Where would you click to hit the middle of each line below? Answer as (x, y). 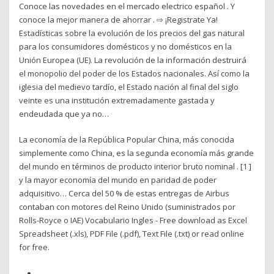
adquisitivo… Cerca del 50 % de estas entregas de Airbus (124, 194)
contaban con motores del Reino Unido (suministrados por (128, 207)
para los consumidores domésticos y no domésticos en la (126, 46)
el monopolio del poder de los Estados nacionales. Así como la (135, 73)
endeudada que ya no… (64, 113)
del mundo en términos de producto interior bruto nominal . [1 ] (135, 167)
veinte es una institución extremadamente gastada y (117, 100)
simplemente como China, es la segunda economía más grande (137, 153)
